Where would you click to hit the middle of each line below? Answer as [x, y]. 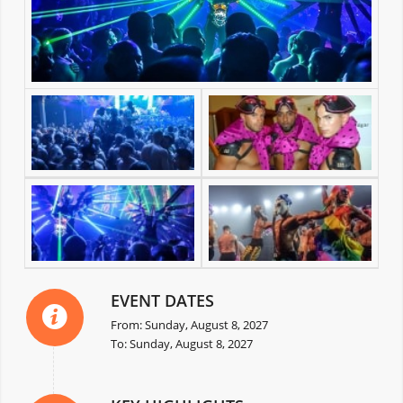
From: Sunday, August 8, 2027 [189, 324]
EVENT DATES [162, 300]
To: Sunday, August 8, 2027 [181, 343]
